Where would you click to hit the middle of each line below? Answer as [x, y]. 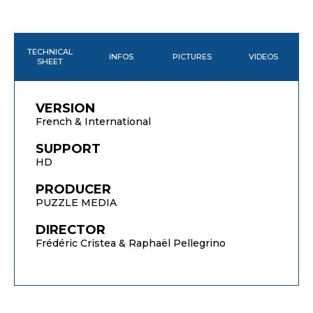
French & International [93, 121]
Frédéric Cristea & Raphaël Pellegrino [131, 243]
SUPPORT [68, 148]
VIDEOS [263, 56]
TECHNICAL [50, 51]
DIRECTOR [71, 230]
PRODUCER [73, 189]
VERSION [65, 108]
